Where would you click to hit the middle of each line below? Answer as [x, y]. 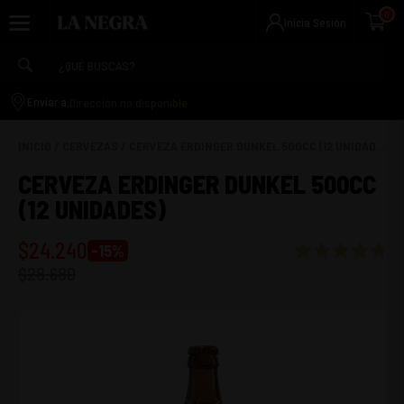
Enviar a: [48, 102]
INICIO [35, 146]
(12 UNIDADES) [92, 209]
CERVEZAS [90, 146]
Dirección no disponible [129, 102]
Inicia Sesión [315, 23]
